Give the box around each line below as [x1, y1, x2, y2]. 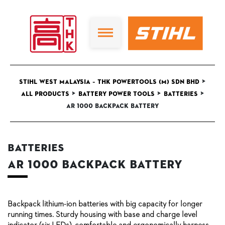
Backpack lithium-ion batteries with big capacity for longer [8, 197, 202, 209]
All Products [21, 90, 69, 98]
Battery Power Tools [78, 90, 155, 98]
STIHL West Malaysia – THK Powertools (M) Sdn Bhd [19, 78, 199, 86]
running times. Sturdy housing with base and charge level [8, 208, 197, 220]
